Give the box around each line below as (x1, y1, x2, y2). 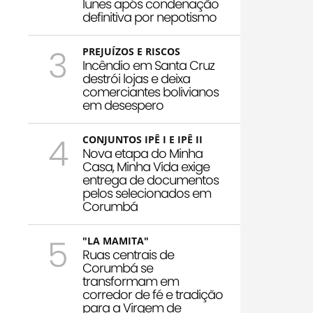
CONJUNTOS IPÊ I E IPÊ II (82, 133, 203, 147)
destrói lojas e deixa (82, 70, 190, 88)
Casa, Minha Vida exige (82, 158, 210, 176)
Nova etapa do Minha (82, 145, 203, 163)
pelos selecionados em (82, 184, 211, 203)
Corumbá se (82, 259, 153, 277)
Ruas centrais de (82, 246, 174, 264)
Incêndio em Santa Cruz (82, 57, 214, 75)
